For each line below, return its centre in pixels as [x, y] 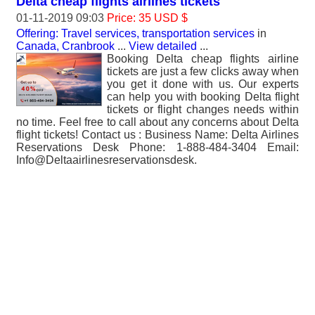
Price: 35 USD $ [147, 18]
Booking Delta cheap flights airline [203, 59]
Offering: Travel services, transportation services [135, 33]
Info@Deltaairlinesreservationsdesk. [107, 160]
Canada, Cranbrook [65, 46]
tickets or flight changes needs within [203, 109]
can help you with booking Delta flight [203, 97]
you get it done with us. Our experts [203, 84]
